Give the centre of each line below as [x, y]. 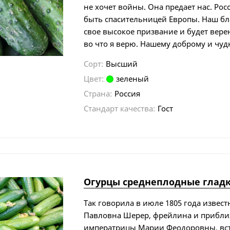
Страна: [98, 93]
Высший [122, 63]
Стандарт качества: [120, 108]
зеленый [133, 78]
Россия [128, 93]
